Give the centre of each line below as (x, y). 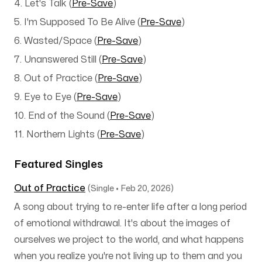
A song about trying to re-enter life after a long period (130, 207)
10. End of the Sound (59, 116)
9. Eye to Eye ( (45, 97)
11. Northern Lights (54, 135)
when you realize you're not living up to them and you (128, 256)
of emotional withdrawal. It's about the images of (122, 223)
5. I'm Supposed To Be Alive (75, 22)
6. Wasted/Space (53, 41)
